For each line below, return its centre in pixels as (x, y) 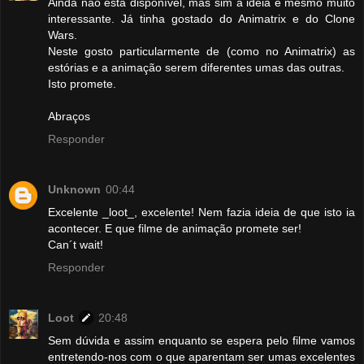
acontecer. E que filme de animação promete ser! (175, 229)
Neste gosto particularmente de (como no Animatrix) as (201, 52)
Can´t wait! (76, 245)
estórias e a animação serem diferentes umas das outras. (196, 68)
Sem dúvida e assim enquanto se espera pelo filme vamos (201, 341)
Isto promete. (82, 84)
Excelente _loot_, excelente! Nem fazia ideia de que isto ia (201, 212)
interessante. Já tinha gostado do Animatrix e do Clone (201, 19)
